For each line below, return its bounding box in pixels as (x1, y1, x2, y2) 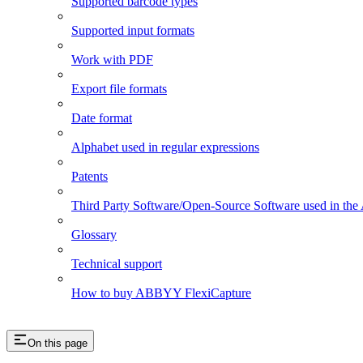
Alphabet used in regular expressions (71, 140, 259, 155)
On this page (28, 337, 88, 350)
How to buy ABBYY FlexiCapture (71, 286, 251, 301)
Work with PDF (71, 53, 153, 67)
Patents (71, 169, 108, 184)
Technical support (71, 257, 162, 271)
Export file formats (71, 82, 167, 96)
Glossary (71, 228, 117, 242)
